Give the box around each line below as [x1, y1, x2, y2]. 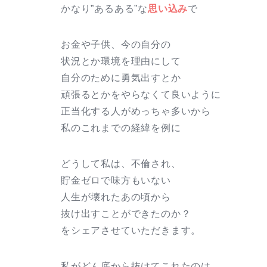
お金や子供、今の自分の [61, 39, 171, 49]
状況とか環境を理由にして [61, 55, 181, 66]
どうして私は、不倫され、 [61, 158, 181, 169]
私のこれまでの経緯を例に [61, 122, 181, 133]
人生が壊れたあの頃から [61, 191, 171, 202]
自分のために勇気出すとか [61, 72, 181, 83]
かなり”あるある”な [61, 3, 148, 14]
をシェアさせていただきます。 [61, 225, 201, 235]
